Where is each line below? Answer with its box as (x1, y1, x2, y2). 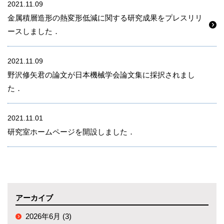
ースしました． (7, 27, 60, 35)
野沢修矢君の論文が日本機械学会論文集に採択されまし (7, 70, 195, 79)
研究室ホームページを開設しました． (7, 127, 135, 136)
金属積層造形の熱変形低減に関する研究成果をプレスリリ (7, 13, 202, 22)
